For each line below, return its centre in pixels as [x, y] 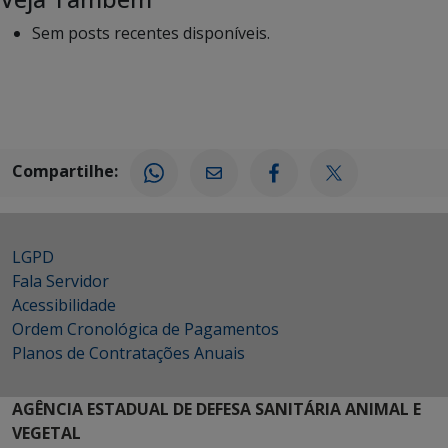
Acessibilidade [64, 304]
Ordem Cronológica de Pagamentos [145, 328]
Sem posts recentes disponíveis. [151, 32]
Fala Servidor [60, 280]
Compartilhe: [65, 171]
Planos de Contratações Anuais [128, 352]
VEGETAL [46, 432]
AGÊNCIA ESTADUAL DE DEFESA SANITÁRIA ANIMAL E [216, 408]
